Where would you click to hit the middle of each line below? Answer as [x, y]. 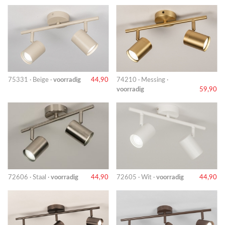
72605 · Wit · [136, 177]
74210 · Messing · [142, 80]
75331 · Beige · [31, 80]
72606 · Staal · [29, 177]
